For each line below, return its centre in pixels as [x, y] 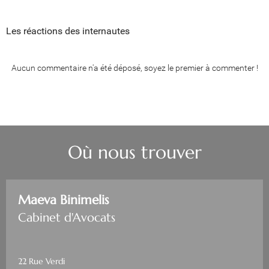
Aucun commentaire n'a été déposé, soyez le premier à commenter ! [134, 68]
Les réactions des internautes [68, 31]
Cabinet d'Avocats [67, 218]
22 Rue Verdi [41, 261]
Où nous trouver [134, 152]
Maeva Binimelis [63, 200]
